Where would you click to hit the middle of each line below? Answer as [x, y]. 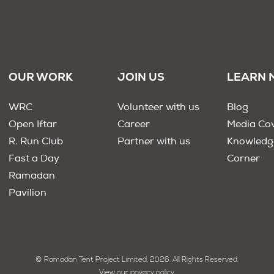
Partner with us [154, 142]
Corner [243, 159]
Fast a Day [34, 159]
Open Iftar [32, 125]
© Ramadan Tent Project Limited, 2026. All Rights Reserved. [137, 260]
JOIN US [141, 77]
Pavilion [27, 194]
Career [134, 125]
